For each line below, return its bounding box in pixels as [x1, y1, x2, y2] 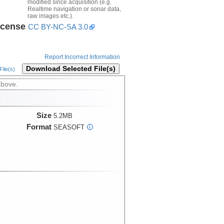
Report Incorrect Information [44, 53, 120, 61]
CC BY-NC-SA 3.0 [27, 22, 88, 31]
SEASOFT [53, 123, 84, 131]
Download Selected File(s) [25, 65, 115, 73]
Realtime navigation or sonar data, [27, 5, 121, 12]
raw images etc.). [27, 12, 73, 19]
